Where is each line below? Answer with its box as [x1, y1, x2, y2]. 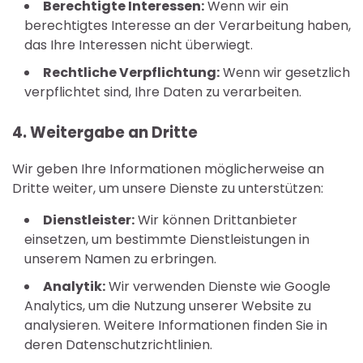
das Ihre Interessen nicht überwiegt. [24, 36, 253, 55]
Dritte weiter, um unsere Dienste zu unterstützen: [12, 178, 323, 198]
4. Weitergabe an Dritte [12, 121, 198, 143]
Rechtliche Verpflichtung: [43, 63, 220, 83]
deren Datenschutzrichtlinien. [24, 335, 212, 354]
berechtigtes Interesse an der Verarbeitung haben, [24, 16, 351, 36]
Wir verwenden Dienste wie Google [105, 276, 331, 296]
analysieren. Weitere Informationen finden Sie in [24, 315, 327, 335]
